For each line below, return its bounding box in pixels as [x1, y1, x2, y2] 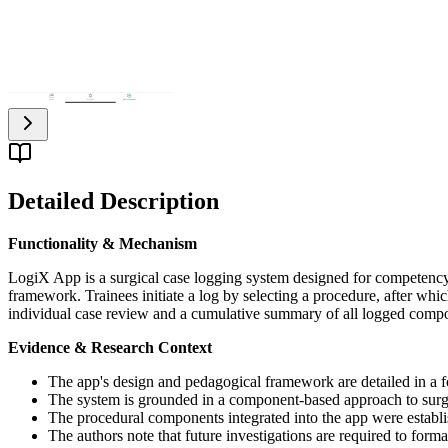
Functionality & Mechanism [8, 235, 197, 253]
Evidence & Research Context [8, 339, 212, 357]
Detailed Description [8, 188, 219, 215]
